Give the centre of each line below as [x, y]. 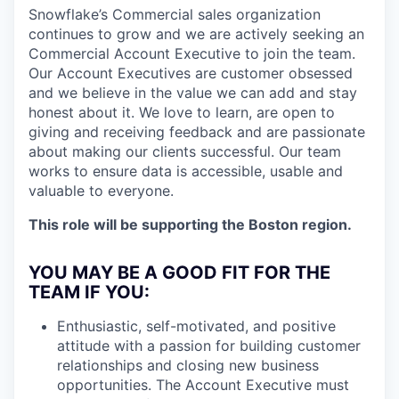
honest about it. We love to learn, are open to [182, 112]
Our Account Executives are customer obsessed [191, 73]
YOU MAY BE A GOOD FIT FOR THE [179, 272]
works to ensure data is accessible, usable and [186, 171]
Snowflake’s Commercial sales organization [175, 14]
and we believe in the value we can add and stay [193, 92]
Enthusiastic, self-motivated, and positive [196, 326]
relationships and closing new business [188, 365]
